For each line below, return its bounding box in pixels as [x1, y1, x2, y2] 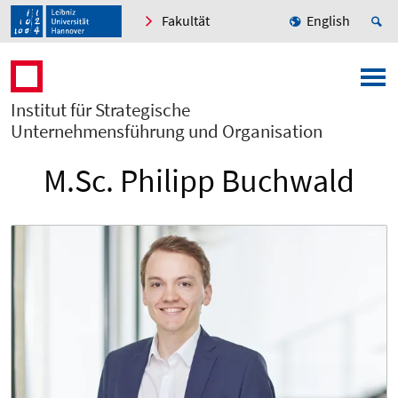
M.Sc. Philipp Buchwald [44, 161, 354, 202]
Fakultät [162, 12, 210, 30]
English [306, 12, 350, 30]
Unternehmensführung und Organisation [11, 119, 322, 144]
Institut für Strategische [11, 98, 190, 123]
